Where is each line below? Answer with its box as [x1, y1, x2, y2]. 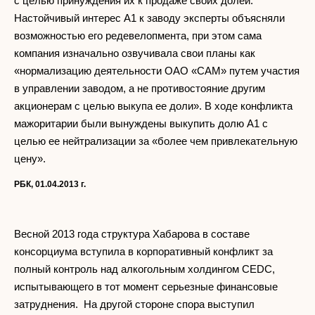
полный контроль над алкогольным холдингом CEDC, [14, 263, 275, 276]
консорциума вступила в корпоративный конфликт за [14, 245, 273, 258]
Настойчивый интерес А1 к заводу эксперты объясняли [14, 12, 285, 25]
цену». [14, 153, 46, 165]
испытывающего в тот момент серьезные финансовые [14, 281, 278, 293]
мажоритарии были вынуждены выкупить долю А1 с [14, 117, 268, 130]
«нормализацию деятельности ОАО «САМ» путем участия [14, 65, 300, 77]
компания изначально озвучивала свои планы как [14, 47, 255, 60]
